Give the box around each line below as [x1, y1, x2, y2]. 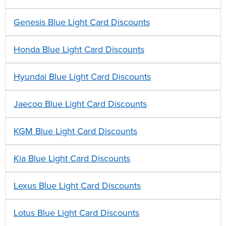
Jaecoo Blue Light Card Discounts [14, 98, 147, 110]
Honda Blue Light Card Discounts [14, 44, 144, 55]
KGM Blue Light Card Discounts [14, 126, 137, 137]
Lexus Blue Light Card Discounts [14, 180, 141, 192]
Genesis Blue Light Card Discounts [14, 17, 150, 28]
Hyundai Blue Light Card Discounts [14, 71, 151, 83]
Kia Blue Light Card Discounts [14, 153, 130, 164]
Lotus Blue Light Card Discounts [14, 207, 139, 219]
